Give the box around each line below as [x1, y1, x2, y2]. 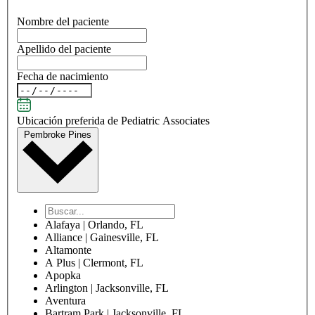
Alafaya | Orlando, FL [45, 219, 143, 231]
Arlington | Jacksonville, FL [45, 282, 169, 295]
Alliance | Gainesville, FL [45, 231, 159, 244]
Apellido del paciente [17, 43, 111, 55]
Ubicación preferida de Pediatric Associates [17, 115, 210, 127]
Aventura [45, 295, 86, 307]
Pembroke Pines [24, 129, 91, 140]
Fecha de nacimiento [17, 70, 108, 82]
